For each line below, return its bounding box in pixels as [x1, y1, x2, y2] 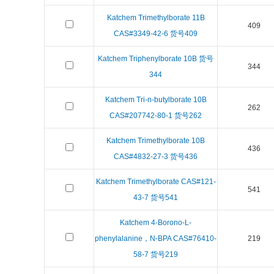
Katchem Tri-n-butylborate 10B [105, 95, 207, 104]
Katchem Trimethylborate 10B [106, 136, 205, 145]
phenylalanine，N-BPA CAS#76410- [95, 234, 217, 243]
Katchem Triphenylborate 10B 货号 [98, 54, 213, 63]
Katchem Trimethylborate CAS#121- [95, 177, 216, 186]
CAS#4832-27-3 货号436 [114, 152, 198, 161]
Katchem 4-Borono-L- [120, 218, 191, 227]
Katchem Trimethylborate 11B [106, 13, 205, 22]
